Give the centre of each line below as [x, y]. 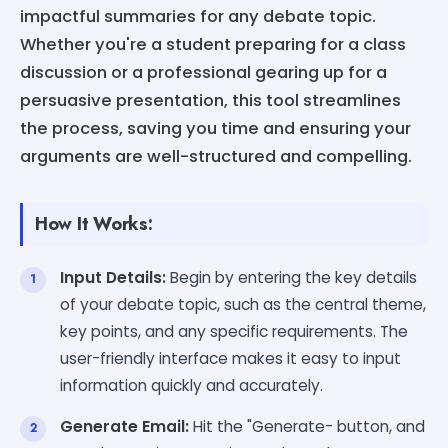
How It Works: [94, 223]
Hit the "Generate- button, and [307, 426]
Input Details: [113, 277]
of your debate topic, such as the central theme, [243, 304]
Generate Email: [124, 426]
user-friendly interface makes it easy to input [230, 358]
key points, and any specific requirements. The [234, 331]
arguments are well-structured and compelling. [216, 156]
